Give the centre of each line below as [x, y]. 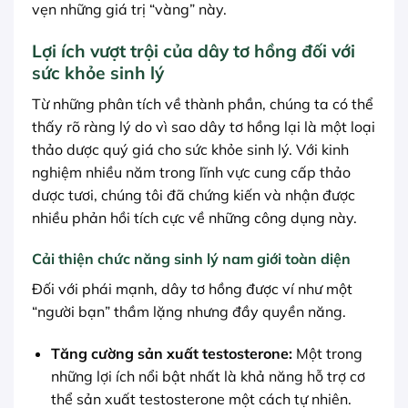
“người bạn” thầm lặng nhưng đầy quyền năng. [189, 312]
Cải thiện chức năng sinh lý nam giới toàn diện [191, 259]
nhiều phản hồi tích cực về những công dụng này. [194, 217]
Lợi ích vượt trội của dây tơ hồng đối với [194, 51]
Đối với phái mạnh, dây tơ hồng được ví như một [192, 289]
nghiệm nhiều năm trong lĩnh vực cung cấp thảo [191, 172]
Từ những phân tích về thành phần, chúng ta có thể [203, 103]
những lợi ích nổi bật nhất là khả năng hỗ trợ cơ [208, 377]
